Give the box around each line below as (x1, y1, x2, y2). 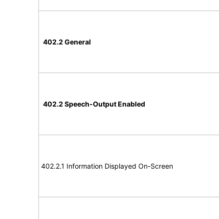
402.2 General (43, 38, 91, 46)
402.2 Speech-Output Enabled (43, 100, 145, 108)
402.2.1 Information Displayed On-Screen (41, 162, 173, 170)
